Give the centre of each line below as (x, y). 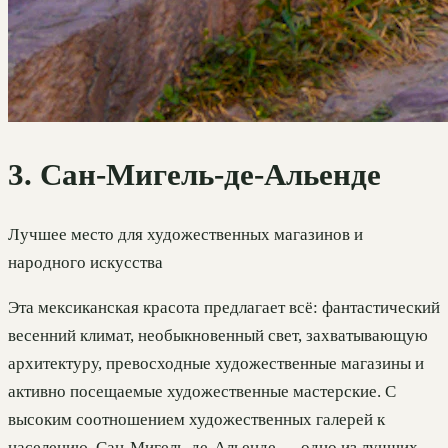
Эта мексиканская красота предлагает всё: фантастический (224, 307)
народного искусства (85, 262)
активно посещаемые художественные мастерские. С (202, 391)
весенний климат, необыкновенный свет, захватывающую (218, 335)
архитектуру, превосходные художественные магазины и (216, 363)
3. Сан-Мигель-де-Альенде (194, 175)
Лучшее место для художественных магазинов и (185, 234)
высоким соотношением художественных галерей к (196, 419)
